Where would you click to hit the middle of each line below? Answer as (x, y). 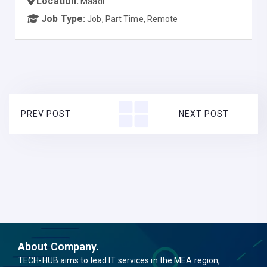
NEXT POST (204, 114)
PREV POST (46, 114)
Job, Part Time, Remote (133, 19)
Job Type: (63, 19)
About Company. (59, 246)
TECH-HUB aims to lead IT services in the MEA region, (119, 260)
